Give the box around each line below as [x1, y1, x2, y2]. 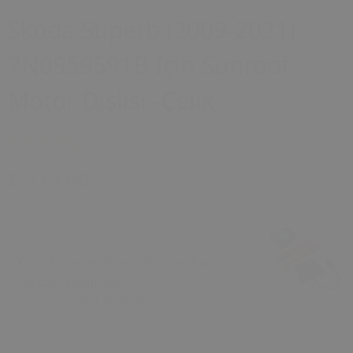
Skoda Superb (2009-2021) [8, 13, 295, 46]
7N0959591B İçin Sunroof [8, 49, 289, 81]
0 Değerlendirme [115, 132, 216, 149]
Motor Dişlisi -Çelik [8, 84, 214, 117]
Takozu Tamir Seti [17, 273, 125, 291]
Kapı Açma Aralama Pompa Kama [17, 253, 227, 271]
